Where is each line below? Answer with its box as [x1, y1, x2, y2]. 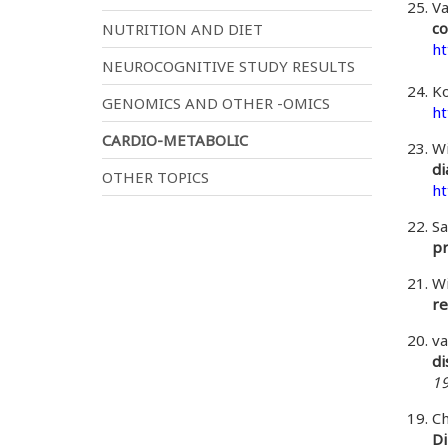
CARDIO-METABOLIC [102, 129, 248, 150]
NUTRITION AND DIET [102, 18, 263, 39]
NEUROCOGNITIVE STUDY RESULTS [102, 55, 355, 76]
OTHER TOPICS [102, 166, 209, 187]
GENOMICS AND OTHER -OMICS [102, 92, 330, 113]
